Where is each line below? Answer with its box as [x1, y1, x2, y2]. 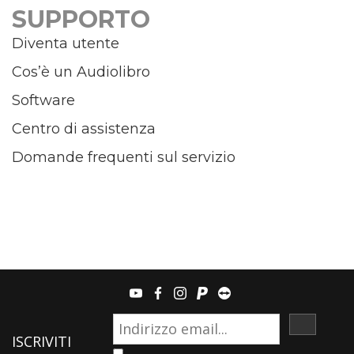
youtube [141, 285, 191, 303]
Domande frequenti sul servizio [12, 149, 235, 167]
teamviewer [230, 285, 299, 303]
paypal [208, 285, 247, 303]
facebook [164, 285, 219, 303]
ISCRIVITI [12, 332, 71, 352]
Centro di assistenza [12, 120, 156, 138]
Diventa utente [12, 35, 119, 53]
